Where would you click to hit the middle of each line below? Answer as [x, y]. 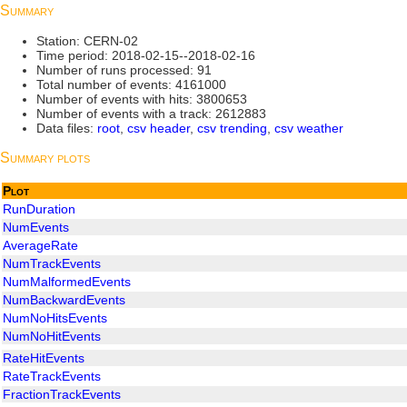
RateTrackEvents [52, 376]
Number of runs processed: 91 [124, 70]
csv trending [232, 129]
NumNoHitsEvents [55, 318]
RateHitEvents [44, 357]
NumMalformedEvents [67, 281]
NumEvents [36, 227]
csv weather [309, 129]
